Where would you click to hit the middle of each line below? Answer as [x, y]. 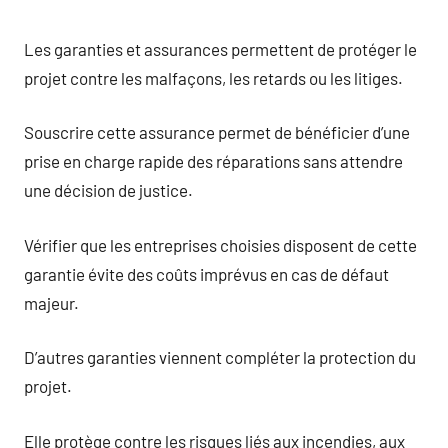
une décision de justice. [108, 190]
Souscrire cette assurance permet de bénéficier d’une [217, 132]
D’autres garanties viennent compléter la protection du [220, 357]
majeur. [51, 302]
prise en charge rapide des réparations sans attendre [213, 161]
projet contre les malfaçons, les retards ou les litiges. [213, 77]
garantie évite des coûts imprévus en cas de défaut [206, 273]
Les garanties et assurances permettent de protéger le [220, 48]
